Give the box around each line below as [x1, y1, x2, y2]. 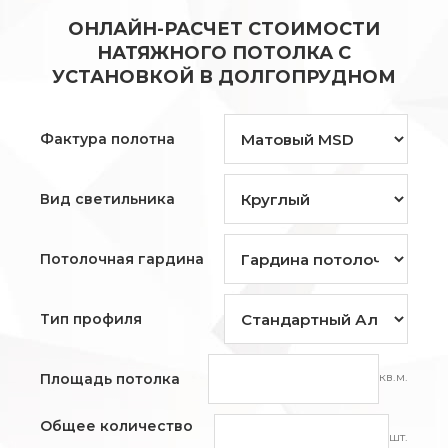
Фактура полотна [40, 130, 175, 149]
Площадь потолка [40, 370, 180, 389]
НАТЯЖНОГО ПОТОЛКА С [97, 42, 351, 65]
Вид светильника [40, 190, 175, 209]
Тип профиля [40, 310, 142, 329]
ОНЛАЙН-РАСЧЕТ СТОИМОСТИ [68, 18, 380, 41]
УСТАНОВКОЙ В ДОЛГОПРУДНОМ [52, 66, 396, 89]
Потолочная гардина [40, 250, 204, 269]
